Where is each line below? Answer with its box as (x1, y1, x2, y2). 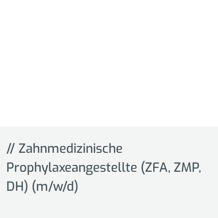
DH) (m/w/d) (6, 178, 79, 196)
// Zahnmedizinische (6, 140, 123, 158)
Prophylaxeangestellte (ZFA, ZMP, (6, 159, 201, 177)
